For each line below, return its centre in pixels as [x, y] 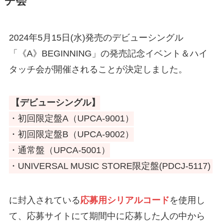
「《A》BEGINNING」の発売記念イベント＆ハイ [108, 53]
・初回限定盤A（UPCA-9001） [71, 119]
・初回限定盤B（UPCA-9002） [71, 135]
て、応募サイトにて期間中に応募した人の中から [107, 216]
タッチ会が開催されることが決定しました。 [98, 69]
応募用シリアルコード [125, 200]
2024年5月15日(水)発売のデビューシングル [96, 37]
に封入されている [44, 200]
